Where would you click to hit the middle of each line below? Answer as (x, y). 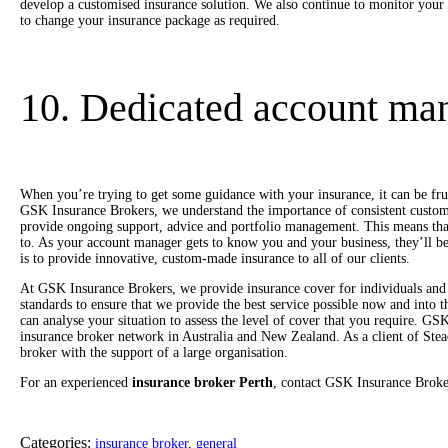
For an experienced (76, 382)
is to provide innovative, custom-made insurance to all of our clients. (215, 258)
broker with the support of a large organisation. (154, 352)
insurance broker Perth (202, 382)
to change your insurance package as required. (150, 20)
